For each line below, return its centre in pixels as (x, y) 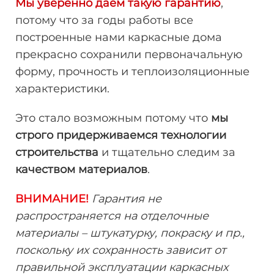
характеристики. (62, 88)
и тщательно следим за (167, 152)
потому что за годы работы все (104, 20)
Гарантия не (127, 198)
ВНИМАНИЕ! (52, 198)
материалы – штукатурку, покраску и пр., (130, 233)
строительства (57, 152)
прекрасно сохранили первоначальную (129, 54)
